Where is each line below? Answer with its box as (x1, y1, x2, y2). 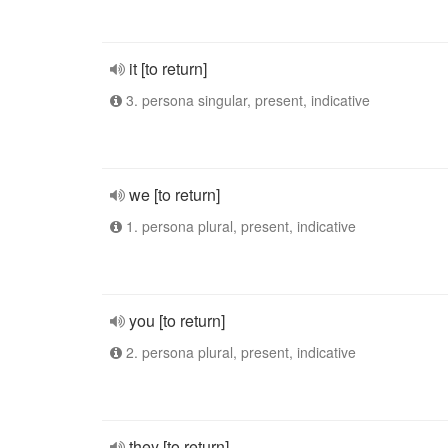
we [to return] (129, 183, 220, 206)
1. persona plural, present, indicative (122, 216, 356, 236)
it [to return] (129, 57, 207, 80)
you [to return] (129, 309, 225, 332)
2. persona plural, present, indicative (122, 342, 356, 362)
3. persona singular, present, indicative (122, 90, 370, 110)
